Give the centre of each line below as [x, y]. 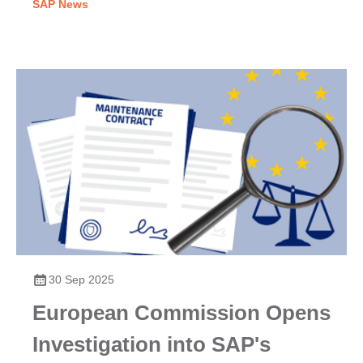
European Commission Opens [181, 312]
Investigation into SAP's [152, 344]
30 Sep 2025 [81, 279]
